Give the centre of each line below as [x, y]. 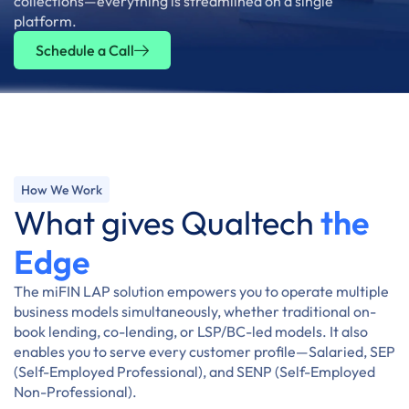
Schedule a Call [85, 50]
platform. [45, 21]
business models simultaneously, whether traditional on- [195, 311]
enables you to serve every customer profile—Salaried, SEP [204, 351]
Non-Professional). [75, 392]
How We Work [62, 190]
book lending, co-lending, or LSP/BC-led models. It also [191, 331]
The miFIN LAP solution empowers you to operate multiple [201, 291]
